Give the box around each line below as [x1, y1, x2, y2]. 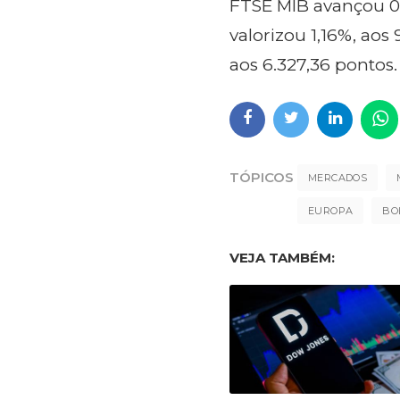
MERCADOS [308, 171, 368, 185]
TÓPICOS [229, 169, 294, 187]
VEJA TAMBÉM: [229, 249, 335, 267]
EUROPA [308, 204, 354, 218]
